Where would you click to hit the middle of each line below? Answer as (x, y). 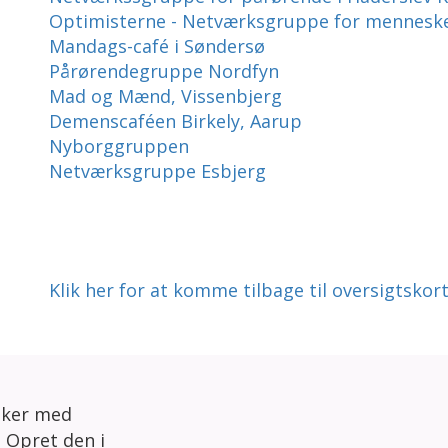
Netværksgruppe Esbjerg (157, 171)
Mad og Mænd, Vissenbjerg (165, 96)
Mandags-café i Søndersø (157, 46)
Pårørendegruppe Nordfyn (164, 71)
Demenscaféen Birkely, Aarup (175, 121)
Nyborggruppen (119, 146)
